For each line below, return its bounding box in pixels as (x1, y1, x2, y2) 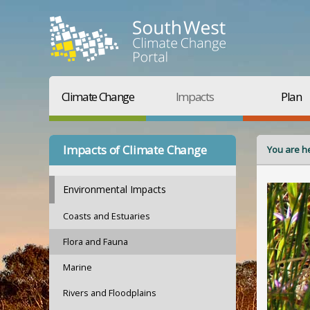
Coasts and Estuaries (63, 210, 150, 222)
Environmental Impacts (63, 183, 166, 196)
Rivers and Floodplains (63, 287, 156, 299)
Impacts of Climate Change (63, 142, 207, 158)
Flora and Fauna (63, 236, 128, 248)
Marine (63, 262, 92, 273)
